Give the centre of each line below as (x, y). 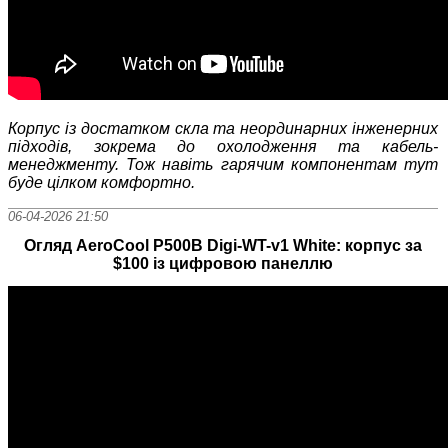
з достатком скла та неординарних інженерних (253, 128)
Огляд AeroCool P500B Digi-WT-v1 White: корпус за (223, 245)
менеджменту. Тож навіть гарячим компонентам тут (223, 164)
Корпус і (38, 128)
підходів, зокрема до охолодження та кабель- (223, 146)
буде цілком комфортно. (101, 182)
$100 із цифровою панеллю (223, 263)
